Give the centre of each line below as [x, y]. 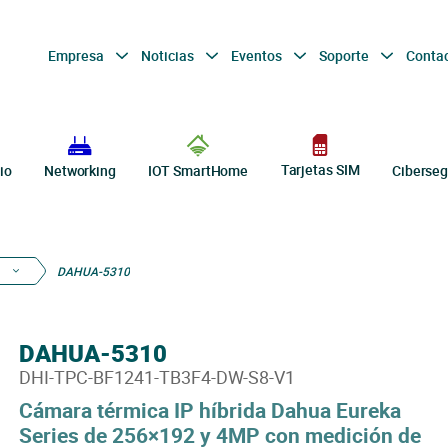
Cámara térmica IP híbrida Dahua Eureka [209, 410]
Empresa [77, 55]
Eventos [257, 55]
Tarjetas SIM [320, 170]
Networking [79, 170]
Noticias [168, 55]
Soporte [345, 55]
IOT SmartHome [198, 170]
